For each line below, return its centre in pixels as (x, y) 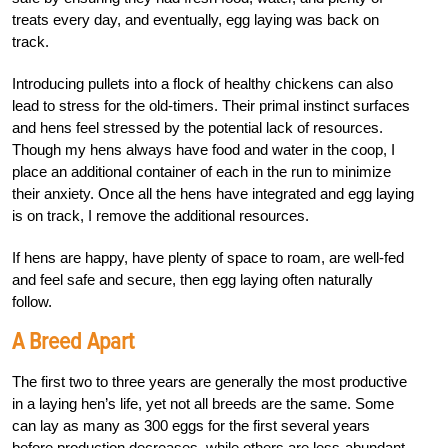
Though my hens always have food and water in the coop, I (203, 150)
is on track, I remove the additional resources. (160, 216)
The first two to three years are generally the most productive (209, 382)
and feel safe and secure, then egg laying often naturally (192, 280)
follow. (32, 302)
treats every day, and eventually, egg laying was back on (195, 20)
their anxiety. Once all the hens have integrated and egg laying (213, 194)
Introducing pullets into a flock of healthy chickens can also (202, 84)
